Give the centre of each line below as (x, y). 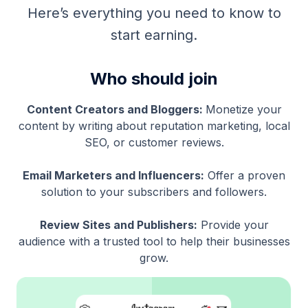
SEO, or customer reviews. (154, 142)
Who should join (154, 78)
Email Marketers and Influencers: (113, 175)
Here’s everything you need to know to (154, 13)
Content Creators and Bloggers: (116, 109)
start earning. (154, 35)
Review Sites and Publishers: (118, 224)
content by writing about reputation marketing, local (154, 125)
